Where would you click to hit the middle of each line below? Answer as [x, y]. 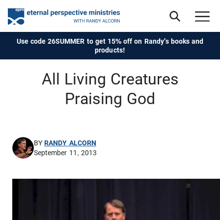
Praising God [110, 99]
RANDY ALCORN [70, 143]
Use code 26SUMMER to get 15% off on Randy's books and [110, 41]
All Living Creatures [110, 79]
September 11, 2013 [66, 153]
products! [110, 50]
